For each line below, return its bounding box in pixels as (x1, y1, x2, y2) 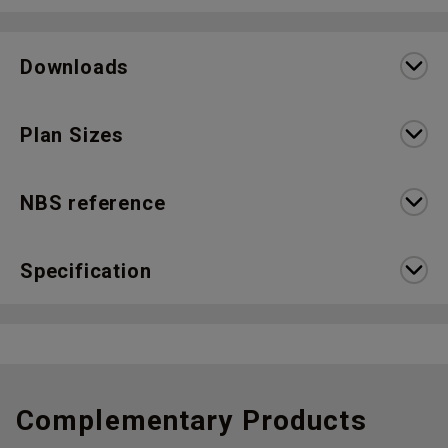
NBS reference (20, 191, 166, 216)
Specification (20, 259, 152, 284)
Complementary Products (16, 404, 367, 438)
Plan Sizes (20, 123, 124, 148)
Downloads (20, 55, 130, 80)
